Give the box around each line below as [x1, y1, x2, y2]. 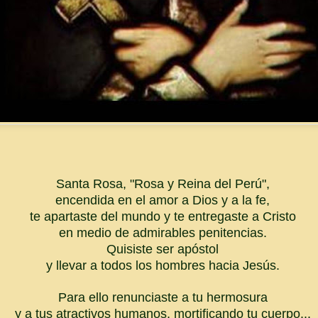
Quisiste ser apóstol [106, 242, 219, 256]
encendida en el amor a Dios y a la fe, [55, 193, 270, 207]
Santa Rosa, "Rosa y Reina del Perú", [55, 177, 270, 191]
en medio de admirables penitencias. [58, 226, 267, 240]
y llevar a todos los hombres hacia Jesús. [45, 258, 280, 273]
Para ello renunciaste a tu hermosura [57, 290, 268, 305]
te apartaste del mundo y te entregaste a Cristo [29, 209, 296, 224]
